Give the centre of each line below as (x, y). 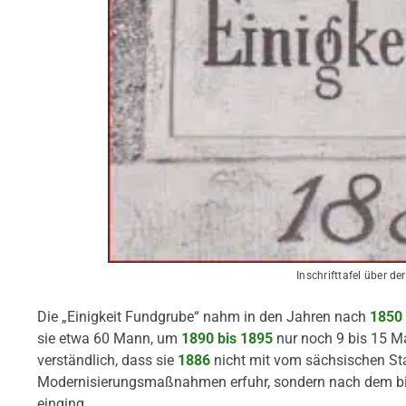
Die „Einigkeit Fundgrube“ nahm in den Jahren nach (203, 317)
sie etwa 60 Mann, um (109, 339)
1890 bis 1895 (227, 339)
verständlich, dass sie (107, 361)
